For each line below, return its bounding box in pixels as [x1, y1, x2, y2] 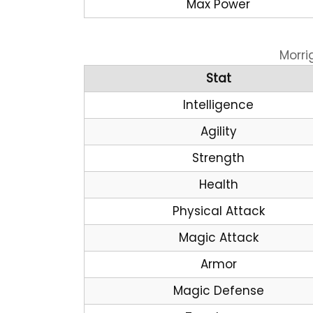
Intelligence [183, 96, 254, 113]
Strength [192, 150, 245, 166]
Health [198, 176, 238, 193]
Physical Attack [172, 203, 265, 219]
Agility [200, 123, 237, 140]
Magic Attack [178, 229, 259, 246]
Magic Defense [173, 282, 264, 299]
